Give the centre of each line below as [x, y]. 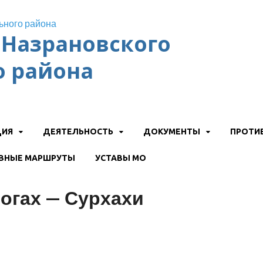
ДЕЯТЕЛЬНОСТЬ [78, 131]
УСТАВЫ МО [121, 158]
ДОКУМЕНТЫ [172, 131]
